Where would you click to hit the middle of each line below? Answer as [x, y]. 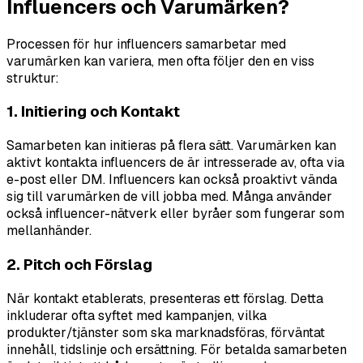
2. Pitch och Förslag [79, 264]
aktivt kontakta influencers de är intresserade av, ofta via [175, 163]
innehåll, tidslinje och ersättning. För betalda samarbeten [177, 349]
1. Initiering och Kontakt [93, 112]
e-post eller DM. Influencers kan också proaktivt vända [172, 180]
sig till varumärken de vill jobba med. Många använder [169, 197]
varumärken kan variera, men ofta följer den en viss [160, 61]
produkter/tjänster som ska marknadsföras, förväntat [166, 332]
